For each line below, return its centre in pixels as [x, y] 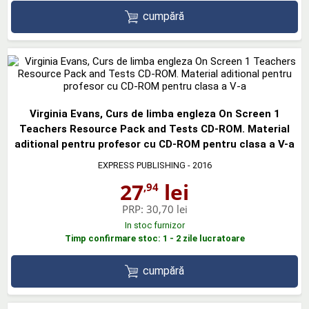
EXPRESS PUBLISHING [141, 165]
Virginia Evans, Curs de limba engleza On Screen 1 [154, 113]
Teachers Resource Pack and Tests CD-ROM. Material [154, 129]
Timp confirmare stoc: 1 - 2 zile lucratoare [154, 238]
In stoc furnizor [154, 225]
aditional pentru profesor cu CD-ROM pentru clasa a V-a [154, 144]
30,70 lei [167, 209]
